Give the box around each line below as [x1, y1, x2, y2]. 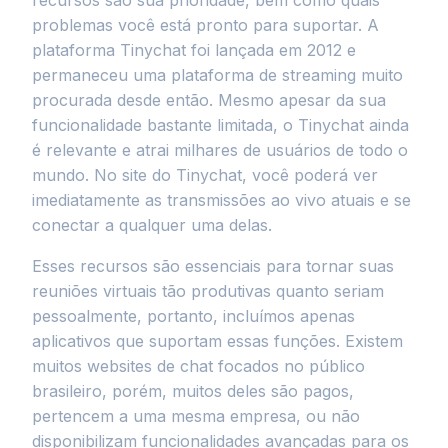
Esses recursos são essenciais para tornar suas [32, 256, 394, 276]
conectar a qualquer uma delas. [32, 215, 272, 235]
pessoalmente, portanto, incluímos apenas [32, 306, 355, 326]
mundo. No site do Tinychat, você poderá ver [32, 165, 378, 185]
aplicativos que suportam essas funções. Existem [32, 331, 403, 351]
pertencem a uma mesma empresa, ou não [32, 406, 360, 426]
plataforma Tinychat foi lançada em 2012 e [32, 40, 356, 60]
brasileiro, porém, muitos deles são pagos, [32, 381, 354, 401]
